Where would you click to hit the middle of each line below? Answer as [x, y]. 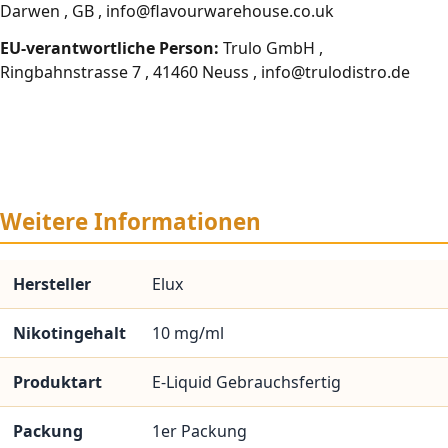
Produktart [57, 382]
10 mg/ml [187, 333]
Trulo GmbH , [271, 47]
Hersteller [51, 284]
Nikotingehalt [69, 333]
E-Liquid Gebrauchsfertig [246, 382]
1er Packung [199, 431]
